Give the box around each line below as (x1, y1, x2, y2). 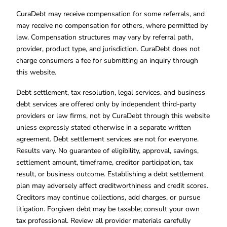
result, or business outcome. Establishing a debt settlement (16, 169, 204, 179)
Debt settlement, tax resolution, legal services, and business (16, 88, 205, 98)
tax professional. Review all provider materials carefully (16, 216, 191, 226)
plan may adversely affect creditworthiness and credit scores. (16, 181, 208, 191)
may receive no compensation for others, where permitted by (16, 20, 208, 30)
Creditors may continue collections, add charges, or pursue (16, 193, 200, 203)
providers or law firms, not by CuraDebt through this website (16, 111, 210, 121)
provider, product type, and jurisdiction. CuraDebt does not (16, 44, 200, 54)
